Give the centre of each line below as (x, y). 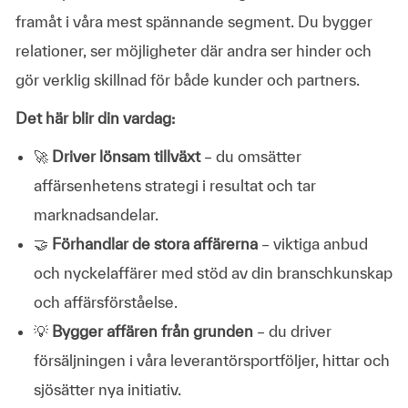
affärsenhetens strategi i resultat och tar (174, 185)
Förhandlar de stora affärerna (154, 243)
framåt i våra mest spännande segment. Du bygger (194, 21)
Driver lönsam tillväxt (126, 156)
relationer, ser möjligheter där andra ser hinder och (193, 50)
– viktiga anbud (314, 243)
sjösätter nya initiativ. (107, 389)
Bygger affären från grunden (152, 331)
